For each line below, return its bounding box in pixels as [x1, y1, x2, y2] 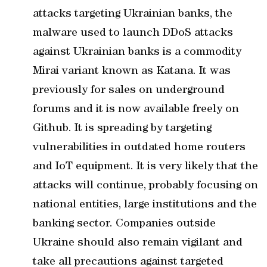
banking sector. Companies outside [33, 218, 216, 230]
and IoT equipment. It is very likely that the [33, 161, 258, 173]
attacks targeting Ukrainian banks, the [33, 8, 232, 20]
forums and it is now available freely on [33, 104, 239, 116]
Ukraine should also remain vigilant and [33, 237, 243, 249]
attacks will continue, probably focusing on [33, 180, 258, 192]
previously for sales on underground [33, 85, 225, 97]
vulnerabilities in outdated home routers [33, 142, 246, 154]
